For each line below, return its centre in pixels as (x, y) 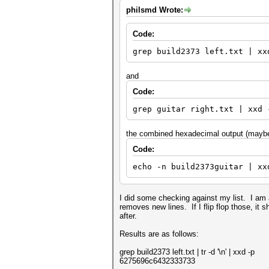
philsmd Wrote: (155, 10)
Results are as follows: (159, 234)
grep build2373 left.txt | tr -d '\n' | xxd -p (187, 252)
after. (128, 216)
